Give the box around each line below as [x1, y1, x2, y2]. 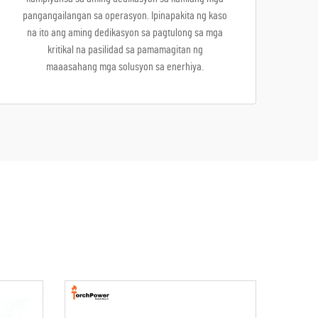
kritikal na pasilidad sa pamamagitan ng [47, 44, 203, 55]
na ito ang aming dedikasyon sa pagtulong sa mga [27, 27, 223, 38]
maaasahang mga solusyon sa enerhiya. [46, 61, 204, 72]
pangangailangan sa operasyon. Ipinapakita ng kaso [23, 10, 227, 21]
